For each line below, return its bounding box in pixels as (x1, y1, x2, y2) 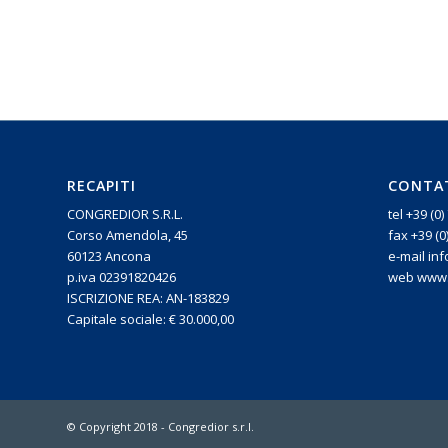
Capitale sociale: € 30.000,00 (67, 327, 234, 346)
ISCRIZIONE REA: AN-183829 (67, 306, 229, 325)
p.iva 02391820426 (67, 285, 176, 304)
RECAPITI (67, 193, 136, 213)
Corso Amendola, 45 (67, 243, 188, 262)
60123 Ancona (67, 264, 151, 283)
